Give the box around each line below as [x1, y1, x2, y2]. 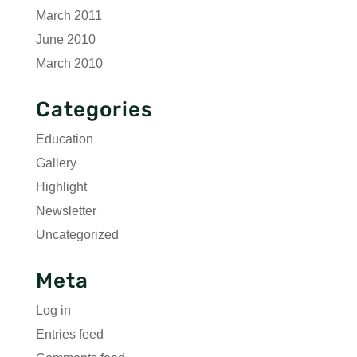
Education [35, 132, 93, 146]
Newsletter [35, 204, 96, 218]
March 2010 [35, 57, 103, 70]
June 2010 [35, 33, 96, 46]
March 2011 [35, 9, 102, 22]
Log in [35, 304, 71, 317]
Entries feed [35, 328, 104, 341]
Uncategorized [35, 228, 119, 241]
